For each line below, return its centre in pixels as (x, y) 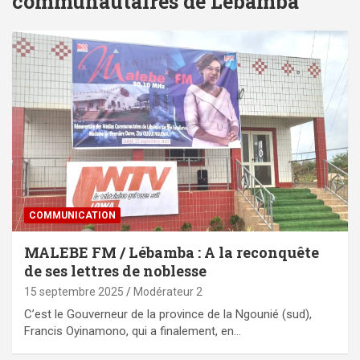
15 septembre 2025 (74, 292)
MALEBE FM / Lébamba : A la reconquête (172, 253)
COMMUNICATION (72, 216)
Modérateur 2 (168, 292)
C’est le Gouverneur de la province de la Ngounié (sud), (168, 315)
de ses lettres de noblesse (115, 271)
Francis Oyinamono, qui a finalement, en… (133, 331)
